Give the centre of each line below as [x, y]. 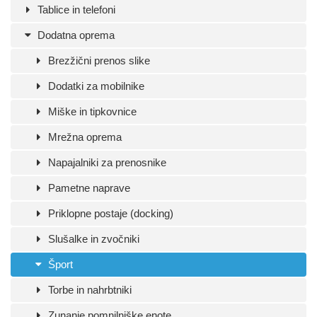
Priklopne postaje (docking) [110, 213]
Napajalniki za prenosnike [106, 162]
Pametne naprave [88, 188]
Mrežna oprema [84, 137]
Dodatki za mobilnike [95, 86]
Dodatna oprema [75, 35]
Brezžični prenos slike [98, 60]
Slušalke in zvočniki [93, 239]
